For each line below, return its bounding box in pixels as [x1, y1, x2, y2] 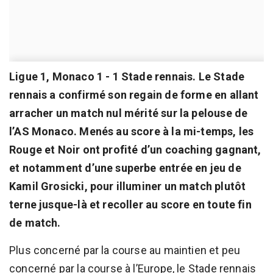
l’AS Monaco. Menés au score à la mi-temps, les [9, 124, 254, 138]
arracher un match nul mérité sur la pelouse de [9, 106, 248, 119]
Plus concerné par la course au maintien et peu [9, 243, 241, 257]
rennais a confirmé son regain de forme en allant [9, 88, 259, 101]
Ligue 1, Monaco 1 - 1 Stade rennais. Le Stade [9, 69, 245, 83]
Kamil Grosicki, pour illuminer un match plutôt [9, 179, 246, 193]
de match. [9, 216, 61, 229]
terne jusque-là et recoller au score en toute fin [9, 197, 252, 211]
